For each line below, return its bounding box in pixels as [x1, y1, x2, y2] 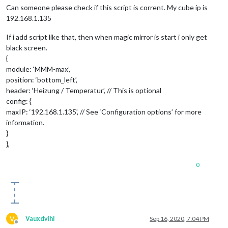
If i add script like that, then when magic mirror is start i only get [6, 32, 207, 41]
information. [6, 118, 44, 127]
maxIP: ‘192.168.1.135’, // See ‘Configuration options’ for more [6, 107, 202, 116]
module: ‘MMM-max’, [6, 64, 70, 73]
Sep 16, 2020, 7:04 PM [150, 214, 209, 222]
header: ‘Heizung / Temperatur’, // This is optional [6, 85, 161, 95]
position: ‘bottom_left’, [6, 75, 77, 84]
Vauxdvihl [25, 214, 54, 222]
